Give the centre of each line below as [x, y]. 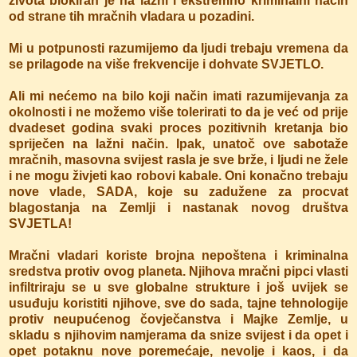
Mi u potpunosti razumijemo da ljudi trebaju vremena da [178, 48]
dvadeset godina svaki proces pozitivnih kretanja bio [178, 127]
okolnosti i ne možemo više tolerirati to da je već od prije [178, 112]
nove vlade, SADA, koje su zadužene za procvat [178, 191]
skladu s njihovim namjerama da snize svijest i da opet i [178, 335]
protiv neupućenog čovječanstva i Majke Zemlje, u [178, 319]
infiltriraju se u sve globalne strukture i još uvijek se [178, 287]
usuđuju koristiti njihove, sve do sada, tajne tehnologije [178, 303]
